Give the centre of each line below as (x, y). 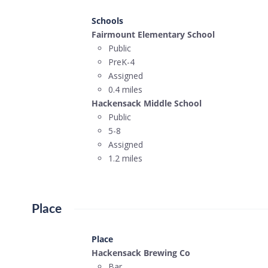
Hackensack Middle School (146, 103)
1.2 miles (125, 158)
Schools (107, 20)
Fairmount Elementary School (153, 34)
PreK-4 (121, 62)
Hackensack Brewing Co (141, 252)
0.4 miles (125, 89)
